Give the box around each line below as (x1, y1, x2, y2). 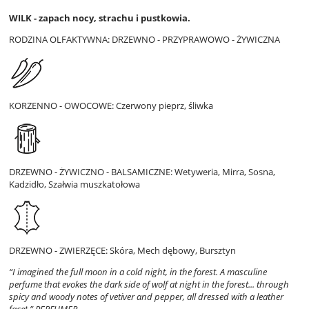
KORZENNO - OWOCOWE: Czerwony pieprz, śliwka (9, 99, 213, 112)
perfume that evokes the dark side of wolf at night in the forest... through (9, 278, 289, 291)
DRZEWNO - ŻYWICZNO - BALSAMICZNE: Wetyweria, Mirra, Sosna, (9, 166, 275, 179)
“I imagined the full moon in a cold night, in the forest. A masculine (9, 266, 267, 279)
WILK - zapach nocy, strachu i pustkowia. (9, 12, 190, 25)
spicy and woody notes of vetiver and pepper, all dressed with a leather (9, 290, 283, 303)
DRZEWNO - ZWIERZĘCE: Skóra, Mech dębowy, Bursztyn (9, 244, 236, 257)
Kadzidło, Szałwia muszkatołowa (9, 178, 140, 191)
